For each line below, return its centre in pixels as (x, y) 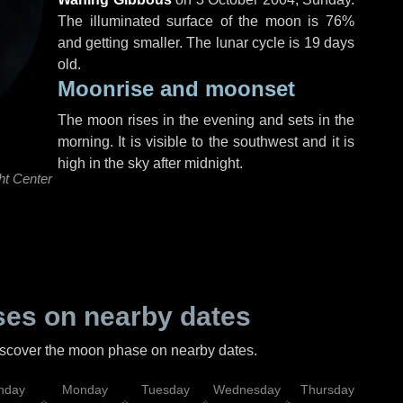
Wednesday (246, 390)
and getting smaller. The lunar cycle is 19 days (206, 43)
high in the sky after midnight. (150, 163)
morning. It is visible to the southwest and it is (206, 142)
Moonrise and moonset (176, 89)
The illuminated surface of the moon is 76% (206, 21)
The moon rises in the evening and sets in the (206, 120)
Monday (85, 390)
